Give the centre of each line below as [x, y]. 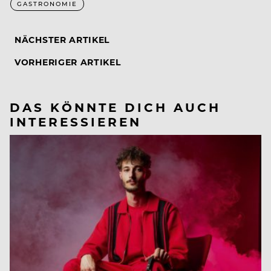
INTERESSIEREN [76, 121]
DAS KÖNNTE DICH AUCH [115, 106]
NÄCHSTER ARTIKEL [62, 39]
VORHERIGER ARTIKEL [68, 62]
